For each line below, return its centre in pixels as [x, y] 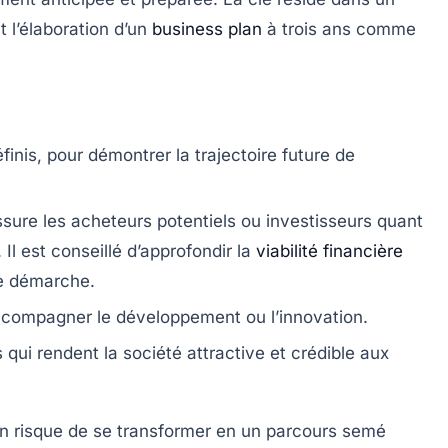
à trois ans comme [339, 29]
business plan [207, 29]
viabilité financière [329, 251]
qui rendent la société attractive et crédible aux [196, 353]
